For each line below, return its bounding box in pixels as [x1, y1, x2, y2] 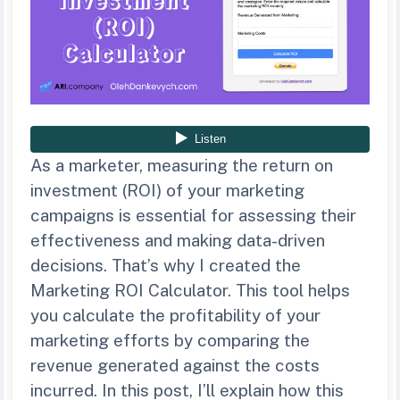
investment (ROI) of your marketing [30, 179, 304, 200]
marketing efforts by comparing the [30, 329, 310, 350]
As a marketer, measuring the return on [30, 154, 333, 175]
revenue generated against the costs [30, 354, 320, 375]
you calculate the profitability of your [30, 304, 321, 325]
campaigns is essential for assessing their [30, 204, 356, 225]
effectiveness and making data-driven [30, 229, 325, 250]
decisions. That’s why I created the [30, 254, 301, 275]
